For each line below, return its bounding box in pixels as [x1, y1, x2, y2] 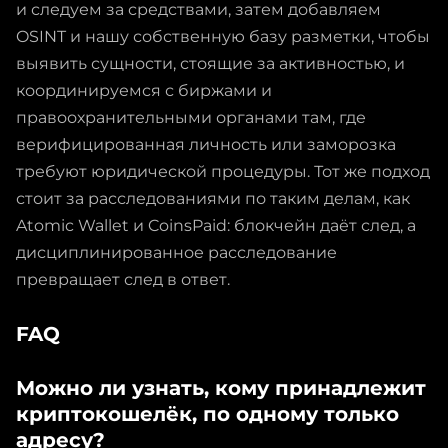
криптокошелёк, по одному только [16, 401, 399, 426]
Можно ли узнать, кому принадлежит [16, 375, 426, 400]
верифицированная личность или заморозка [16, 134, 396, 154]
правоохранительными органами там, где [16, 107, 366, 127]
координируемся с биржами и [16, 80, 272, 100]
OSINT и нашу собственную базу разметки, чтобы [16, 26, 430, 46]
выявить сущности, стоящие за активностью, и [16, 53, 405, 73]
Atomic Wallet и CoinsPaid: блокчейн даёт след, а [16, 215, 416, 235]
